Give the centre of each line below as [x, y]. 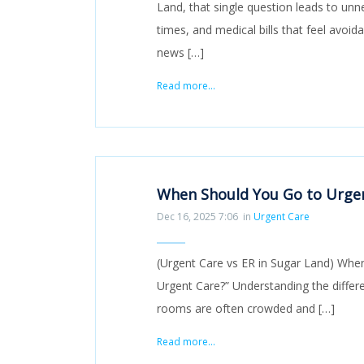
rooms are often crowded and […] [246, 308]
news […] [180, 52]
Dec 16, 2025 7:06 [197, 216]
